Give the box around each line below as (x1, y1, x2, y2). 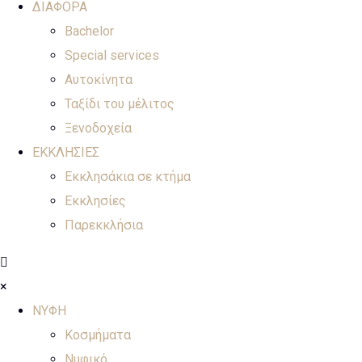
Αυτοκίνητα (65, 71, 133, 87)
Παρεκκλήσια (65, 217, 143, 233)
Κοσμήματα (65, 326, 131, 343)
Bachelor (65, 23, 114, 39)
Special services (65, 47, 159, 63)
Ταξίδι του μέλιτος (65, 95, 175, 112)
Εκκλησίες (65, 192, 126, 208)
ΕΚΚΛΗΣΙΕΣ (32, 144, 99, 160)
